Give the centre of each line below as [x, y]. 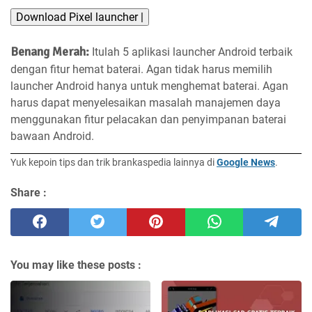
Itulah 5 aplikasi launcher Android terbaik [192, 52]
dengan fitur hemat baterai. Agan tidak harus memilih [141, 69]
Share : [29, 193]
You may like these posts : [76, 265]
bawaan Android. [52, 136]
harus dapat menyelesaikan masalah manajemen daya [146, 102]
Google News [246, 163]
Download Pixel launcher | [80, 17]
